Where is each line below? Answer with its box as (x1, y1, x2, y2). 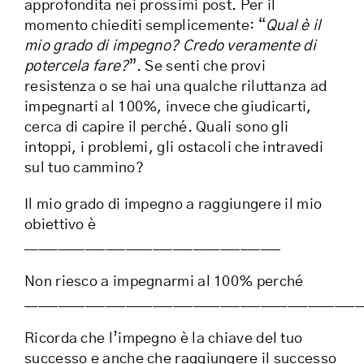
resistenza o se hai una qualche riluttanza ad (24, 80, 327, 95)
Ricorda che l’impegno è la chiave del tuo (24, 331, 303, 347)
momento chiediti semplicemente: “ (24, 19, 266, 34)
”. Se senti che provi (128, 59, 266, 75)
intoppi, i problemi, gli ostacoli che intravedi (24, 141, 324, 156)
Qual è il (265, 19, 322, 34)
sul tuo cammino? (24, 161, 144, 176)
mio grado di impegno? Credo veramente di (24, 39, 316, 54)
